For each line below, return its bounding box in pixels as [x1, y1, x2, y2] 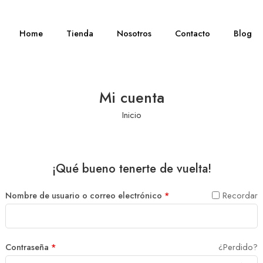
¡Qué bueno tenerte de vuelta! [52, 160, 211, 177]
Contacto [175, 27, 211, 39]
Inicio [122, 109, 141, 121]
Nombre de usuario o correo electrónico [5, 189, 164, 201]
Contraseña [5, 240, 51, 253]
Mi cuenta [99, 87, 164, 109]
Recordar [222, 189, 258, 201]
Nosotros [117, 27, 152, 39]
